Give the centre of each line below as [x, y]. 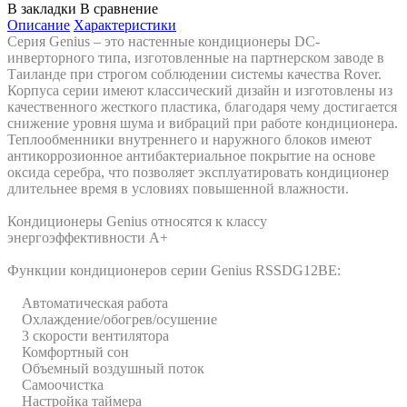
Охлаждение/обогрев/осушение [112, 319]
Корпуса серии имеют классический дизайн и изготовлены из [200, 90]
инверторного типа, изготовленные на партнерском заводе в [196, 57]
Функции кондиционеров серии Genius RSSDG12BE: [174, 270]
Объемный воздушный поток [106, 368]
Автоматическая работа [88, 303]
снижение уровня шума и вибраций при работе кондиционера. [203, 123]
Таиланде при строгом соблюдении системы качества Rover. [194, 74]
